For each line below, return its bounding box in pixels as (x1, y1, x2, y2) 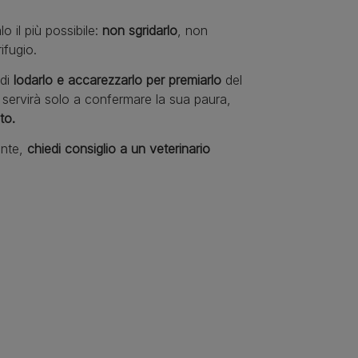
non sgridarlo (102, 22, 177, 39)
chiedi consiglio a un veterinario (27, 141, 210, 157)
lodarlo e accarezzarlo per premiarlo (14, 72, 221, 89)
